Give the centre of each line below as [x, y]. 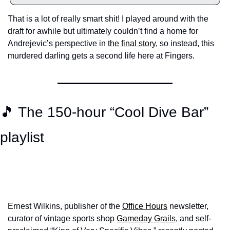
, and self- [193, 218]
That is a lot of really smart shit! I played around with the [108, 19]
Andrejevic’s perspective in [58, 43]
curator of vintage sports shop [62, 218]
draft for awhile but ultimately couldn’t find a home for [103, 31]
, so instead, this [185, 43]
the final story [132, 43]
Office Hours [145, 206]
